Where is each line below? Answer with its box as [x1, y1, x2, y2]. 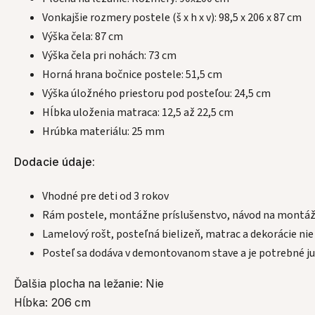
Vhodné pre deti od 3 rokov [42, 188, 169, 205]
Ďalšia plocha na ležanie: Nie [14, 276, 167, 291]
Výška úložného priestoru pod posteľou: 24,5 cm [42, 86, 271, 102]
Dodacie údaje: [14, 155, 95, 169]
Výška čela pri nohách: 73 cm [42, 48, 176, 64]
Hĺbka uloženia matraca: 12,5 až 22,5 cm [42, 105, 233, 121]
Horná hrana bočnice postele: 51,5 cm [42, 67, 222, 83]
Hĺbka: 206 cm [14, 295, 91, 310]
